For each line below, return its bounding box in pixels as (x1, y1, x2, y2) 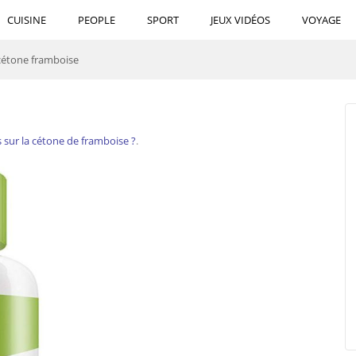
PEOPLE (78, 13, 115, 27)
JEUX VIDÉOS (211, 13, 270, 27)
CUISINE (7, 13, 46, 27)
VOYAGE (302, 13, 341, 27)
